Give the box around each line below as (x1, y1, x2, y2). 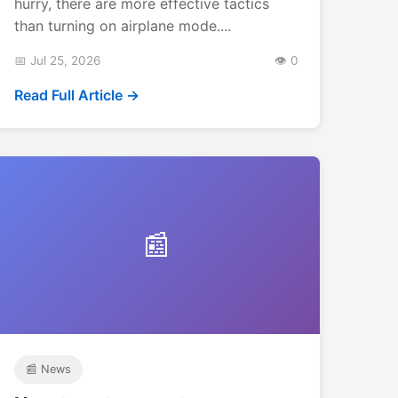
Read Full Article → (14, 85, 139, 104)
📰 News (25, 362, 71, 376)
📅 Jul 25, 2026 (14, 52, 100, 68)
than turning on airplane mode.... (14, 16, 231, 35)
